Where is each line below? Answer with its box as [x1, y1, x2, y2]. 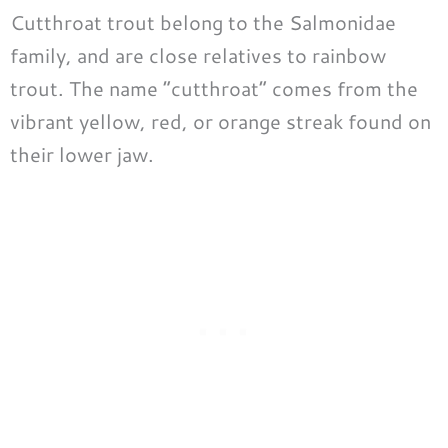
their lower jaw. [10, 139, 154, 168]
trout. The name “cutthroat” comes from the [10, 73, 418, 102]
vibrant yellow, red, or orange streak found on [10, 106, 431, 135]
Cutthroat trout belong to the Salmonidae [10, 7, 396, 36]
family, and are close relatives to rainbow [10, 40, 386, 69]
